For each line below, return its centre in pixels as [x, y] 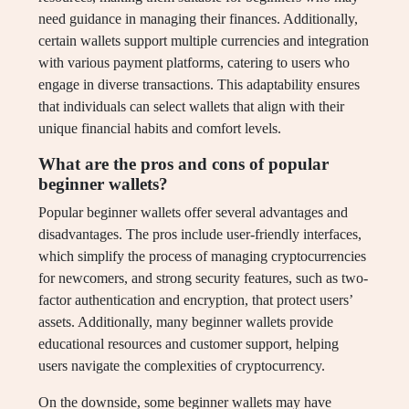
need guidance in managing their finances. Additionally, [198, 19]
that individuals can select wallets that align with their [191, 107]
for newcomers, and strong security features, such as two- [203, 278]
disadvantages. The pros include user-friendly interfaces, [200, 235]
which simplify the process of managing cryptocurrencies [202, 257]
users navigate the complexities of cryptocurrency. [182, 366]
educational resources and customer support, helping [189, 344]
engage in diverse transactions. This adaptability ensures [199, 85]
